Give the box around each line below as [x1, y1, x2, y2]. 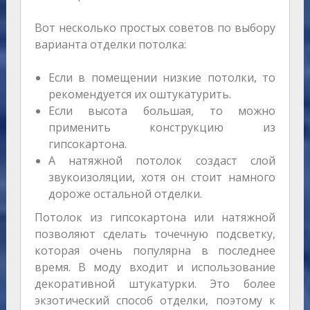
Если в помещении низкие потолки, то [48, 70, 276, 86]
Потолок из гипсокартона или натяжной [34, 210, 276, 226]
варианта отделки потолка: [34, 37, 186, 53]
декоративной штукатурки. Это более [34, 276, 276, 292]
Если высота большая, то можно [48, 103, 276, 119]
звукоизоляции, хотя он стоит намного [48, 170, 276, 185]
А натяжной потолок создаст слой [48, 153, 276, 169]
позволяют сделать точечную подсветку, [34, 226, 276, 242]
